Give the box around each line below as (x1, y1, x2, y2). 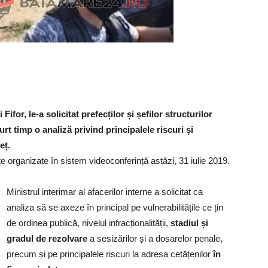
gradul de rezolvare (7, 233, 87, 243)
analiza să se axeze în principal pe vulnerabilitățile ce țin (7, 202, 223, 212)
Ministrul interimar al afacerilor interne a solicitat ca (7, 187, 203, 197)
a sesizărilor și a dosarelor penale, (87, 233, 223, 243)
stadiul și (170, 218, 208, 228)
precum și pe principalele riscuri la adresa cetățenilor (7, 249, 213, 259)
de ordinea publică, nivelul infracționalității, (7, 218, 170, 228)
